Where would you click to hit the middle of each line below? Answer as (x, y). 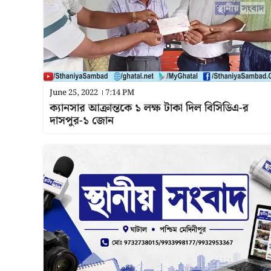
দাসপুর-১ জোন (82, 121)
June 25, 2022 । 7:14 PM (92, 93)
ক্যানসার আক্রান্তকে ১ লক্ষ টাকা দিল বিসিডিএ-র (149, 108)
